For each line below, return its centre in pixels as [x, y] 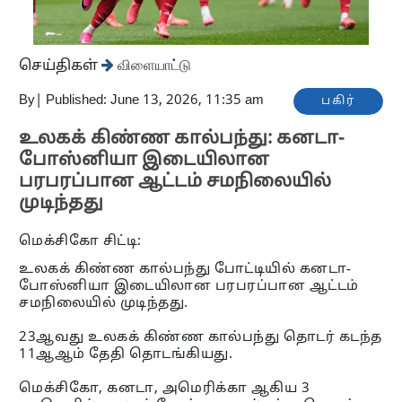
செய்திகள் [61, 66]
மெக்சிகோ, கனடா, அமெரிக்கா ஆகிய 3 [165, 389]
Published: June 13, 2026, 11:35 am [155, 100]
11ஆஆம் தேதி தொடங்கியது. [126, 354]
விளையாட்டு [153, 64]
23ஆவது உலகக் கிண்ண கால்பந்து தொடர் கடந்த [201, 337]
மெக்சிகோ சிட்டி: [80, 241]
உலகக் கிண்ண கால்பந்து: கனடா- [182, 139]
